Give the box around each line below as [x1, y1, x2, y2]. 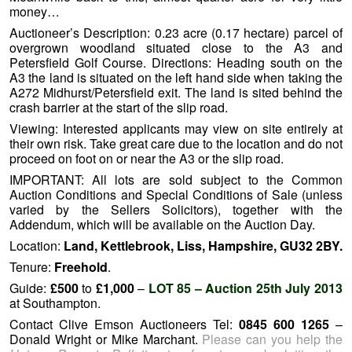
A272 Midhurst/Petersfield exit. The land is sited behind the [9, 82, 343, 101]
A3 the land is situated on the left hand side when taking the [9, 68, 343, 86]
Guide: [9, 278, 50, 297]
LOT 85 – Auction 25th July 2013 [148, 278, 343, 297]
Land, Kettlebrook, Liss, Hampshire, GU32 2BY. [64, 236, 343, 255]
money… [9, 2, 60, 20]
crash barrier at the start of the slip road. [9, 97, 228, 116]
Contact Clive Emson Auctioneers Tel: [9, 314, 239, 333]
